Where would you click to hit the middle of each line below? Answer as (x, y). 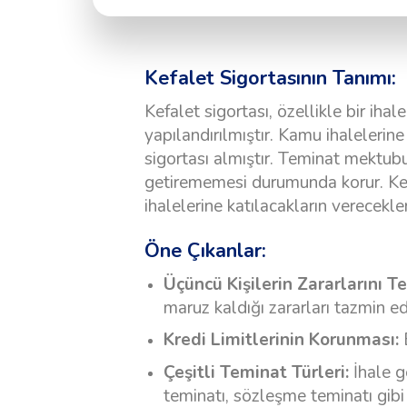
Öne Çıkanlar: (205, 250)
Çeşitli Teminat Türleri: (256, 372)
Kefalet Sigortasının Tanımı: (270, 78)
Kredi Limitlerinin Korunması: (281, 340)
